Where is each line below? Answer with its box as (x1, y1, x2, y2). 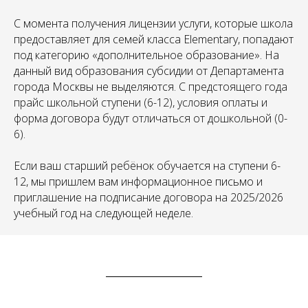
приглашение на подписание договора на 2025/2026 (14, 190, 283, 206)
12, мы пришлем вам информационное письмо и (14, 174, 263, 190)
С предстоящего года (179, 79, 287, 95)
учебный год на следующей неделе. (14, 206, 193, 221)
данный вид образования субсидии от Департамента (14, 63, 284, 79)
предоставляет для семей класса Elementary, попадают (14, 32, 294, 47)
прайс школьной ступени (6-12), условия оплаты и (14, 95, 267, 111)
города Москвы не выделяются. (14, 79, 179, 95)
